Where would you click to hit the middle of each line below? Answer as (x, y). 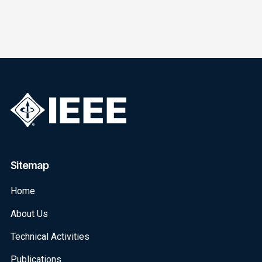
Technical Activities (50, 236)
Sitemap (30, 165)
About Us (29, 213)
